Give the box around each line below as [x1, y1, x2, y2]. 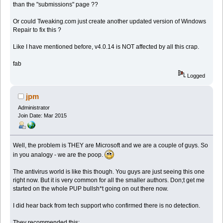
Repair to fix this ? [13, 26, 62, 34]
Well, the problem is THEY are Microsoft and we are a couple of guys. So [13, 142, 209, 149]
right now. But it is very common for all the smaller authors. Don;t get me [13, 177, 205, 184]
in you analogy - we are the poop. [13, 151, 105, 159]
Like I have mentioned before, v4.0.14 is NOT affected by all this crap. [13, 43, 200, 51]
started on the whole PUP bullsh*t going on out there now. [13, 185, 169, 193]
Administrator [17, 105, 50, 111]
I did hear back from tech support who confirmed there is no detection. [13, 202, 201, 210]
